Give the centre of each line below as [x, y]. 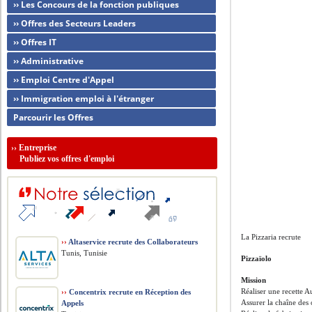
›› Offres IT [35, 42]
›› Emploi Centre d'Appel [64, 80]
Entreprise [38, 148]
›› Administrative [49, 61]
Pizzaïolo [257, 258]
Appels [73, 303]
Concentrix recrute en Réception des [129, 292]
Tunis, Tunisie [85, 253]
